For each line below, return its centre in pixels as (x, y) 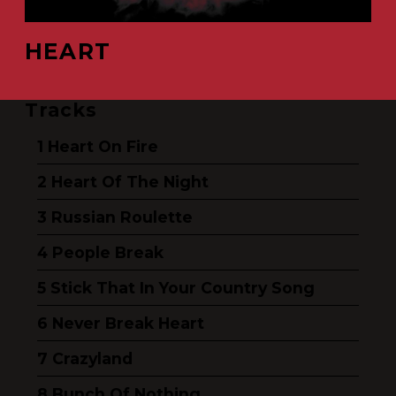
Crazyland (92, 358)
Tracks (61, 110)
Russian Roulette (122, 217)
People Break (108, 252)
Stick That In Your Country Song (183, 288)
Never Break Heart (128, 323)
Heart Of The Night (130, 182)
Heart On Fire (103, 146)
